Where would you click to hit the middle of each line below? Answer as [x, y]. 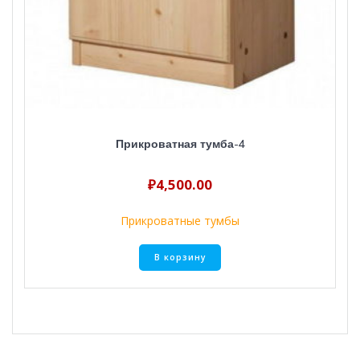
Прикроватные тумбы [180, 220]
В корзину [180, 257]
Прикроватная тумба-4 [180, 144]
